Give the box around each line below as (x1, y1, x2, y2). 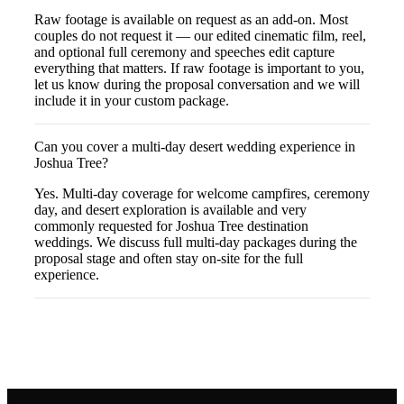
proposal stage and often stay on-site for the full (34, 250, 303, 266)
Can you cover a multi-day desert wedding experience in (34, 138, 355, 154)
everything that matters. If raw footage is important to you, (34, 60, 364, 76)
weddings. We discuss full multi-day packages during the (34, 234, 357, 250)
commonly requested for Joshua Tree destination (34, 217, 308, 234)
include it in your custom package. (34, 92, 229, 108)
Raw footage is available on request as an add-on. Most (34, 11, 348, 27)
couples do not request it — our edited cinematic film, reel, (34, 27, 366, 43)
